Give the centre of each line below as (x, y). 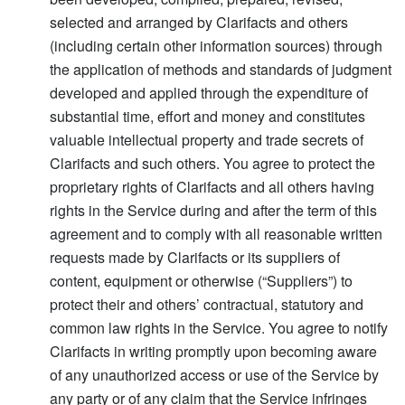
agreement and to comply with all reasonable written (216, 233)
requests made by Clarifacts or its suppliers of (195, 257)
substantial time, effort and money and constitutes (207, 116)
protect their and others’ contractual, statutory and (207, 304)
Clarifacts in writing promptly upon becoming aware (213, 351)
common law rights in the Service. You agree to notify (219, 327)
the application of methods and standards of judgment (221, 69)
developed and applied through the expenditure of (209, 92)
